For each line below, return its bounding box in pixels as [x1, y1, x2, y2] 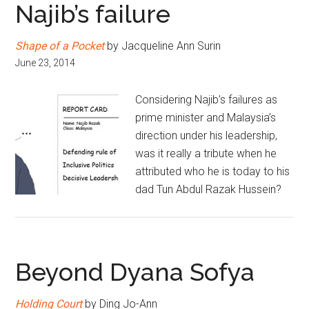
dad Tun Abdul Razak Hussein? [135, 183, 282, 196]
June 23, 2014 [15, 57, 76, 68]
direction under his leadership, [135, 129, 278, 142]
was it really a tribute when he [135, 147, 277, 160]
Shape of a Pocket [15, 39, 105, 52]
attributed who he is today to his [135, 165, 290, 178]
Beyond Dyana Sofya [15, 257, 255, 286]
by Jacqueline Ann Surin [104, 39, 221, 52]
